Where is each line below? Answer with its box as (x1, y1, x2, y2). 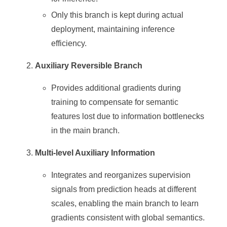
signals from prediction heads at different (51, 184, 197, 194)
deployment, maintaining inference (51, 24, 175, 33)
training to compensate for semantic (51, 97, 179, 106)
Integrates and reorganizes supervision (51, 170, 191, 179)
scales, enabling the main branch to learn (51, 199, 199, 208)
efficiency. (51, 39, 87, 48)
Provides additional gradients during (51, 83, 181, 92)
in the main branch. (51, 126, 120, 135)
